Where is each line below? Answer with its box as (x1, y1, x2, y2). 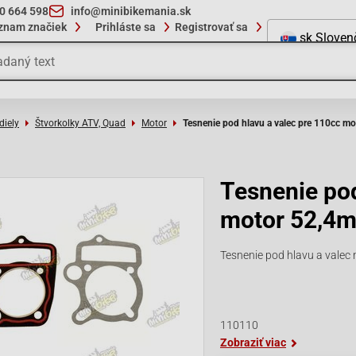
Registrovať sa (175, 21, 248, 33)
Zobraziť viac (220, 336, 286, 349)
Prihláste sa (95, 21, 156, 33)
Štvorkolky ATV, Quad (35, 118, 126, 129)
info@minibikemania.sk (71, 5, 191, 17)
